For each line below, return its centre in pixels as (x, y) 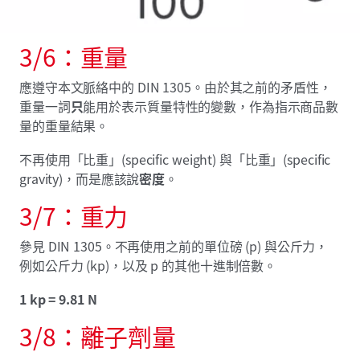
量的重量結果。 (64, 126)
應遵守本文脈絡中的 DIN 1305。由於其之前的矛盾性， (176, 87)
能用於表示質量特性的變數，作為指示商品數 (211, 106)
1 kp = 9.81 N (58, 299)
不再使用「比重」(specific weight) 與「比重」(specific (175, 160)
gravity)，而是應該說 (80, 179)
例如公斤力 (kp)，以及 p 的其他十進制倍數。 (148, 266)
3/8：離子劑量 (98, 336)
